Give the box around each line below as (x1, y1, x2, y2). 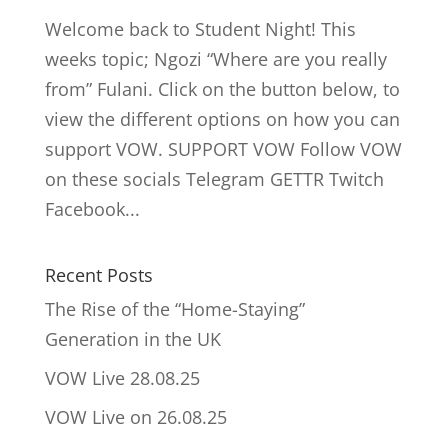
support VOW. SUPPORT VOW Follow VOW (44, 137, 402, 162)
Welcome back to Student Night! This (44, 17, 356, 42)
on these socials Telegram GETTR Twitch (44, 167, 384, 192)
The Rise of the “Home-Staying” (44, 297, 305, 322)
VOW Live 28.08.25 (44, 366, 200, 391)
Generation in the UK (44, 327, 221, 352)
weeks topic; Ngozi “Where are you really (44, 47, 387, 72)
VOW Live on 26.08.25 (44, 405, 227, 430)
